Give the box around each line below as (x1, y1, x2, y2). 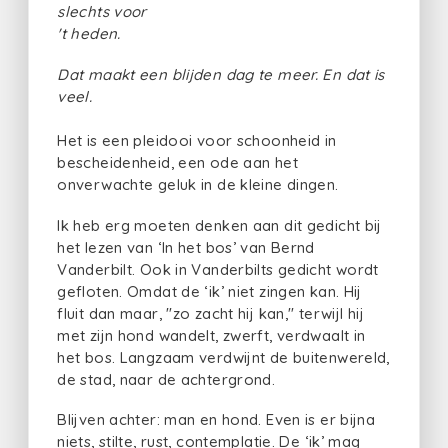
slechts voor (57, 2, 147, 21)
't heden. (57, 24, 121, 43)
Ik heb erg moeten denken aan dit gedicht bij (57, 215, 382, 235)
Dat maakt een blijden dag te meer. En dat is (57, 64, 385, 84)
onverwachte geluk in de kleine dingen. (57, 174, 339, 194)
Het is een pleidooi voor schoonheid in (57, 130, 337, 150)
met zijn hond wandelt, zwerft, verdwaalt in (57, 325, 366, 345)
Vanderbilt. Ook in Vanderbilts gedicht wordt (57, 259, 379, 279)
